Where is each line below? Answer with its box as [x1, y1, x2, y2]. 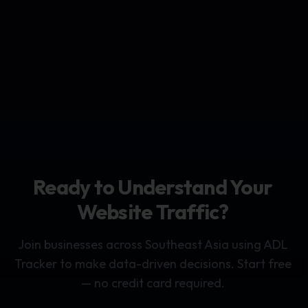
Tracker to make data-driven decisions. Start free [14, 256, 291, 272]
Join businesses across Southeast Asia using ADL [17, 236, 288, 252]
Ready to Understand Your [33, 174, 272, 200]
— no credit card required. [80, 275, 225, 291]
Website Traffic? [76, 199, 229, 225]
